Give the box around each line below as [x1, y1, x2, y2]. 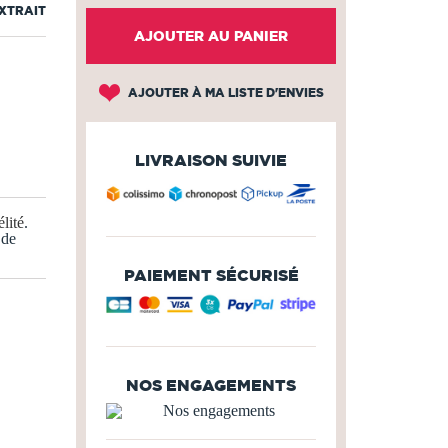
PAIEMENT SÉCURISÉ [123, 265, 299, 284]
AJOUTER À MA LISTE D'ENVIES [124, 86, 324, 99]
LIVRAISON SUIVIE [135, 151, 287, 169]
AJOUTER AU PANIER [134, 28, 288, 44]
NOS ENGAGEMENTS [126, 375, 296, 394]
